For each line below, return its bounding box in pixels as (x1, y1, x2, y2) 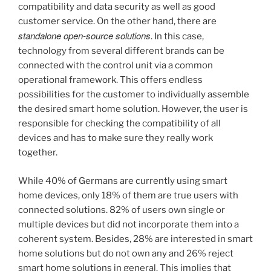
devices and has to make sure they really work (18, 132, 213, 144)
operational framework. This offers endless (18, 74, 203, 86)
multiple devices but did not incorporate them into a (18, 218, 239, 230)
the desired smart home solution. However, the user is (18, 103, 248, 115)
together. (18, 147, 57, 158)
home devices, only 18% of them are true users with (18, 189, 238, 201)
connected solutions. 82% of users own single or (18, 204, 225, 215)
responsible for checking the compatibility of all (18, 118, 221, 129)
